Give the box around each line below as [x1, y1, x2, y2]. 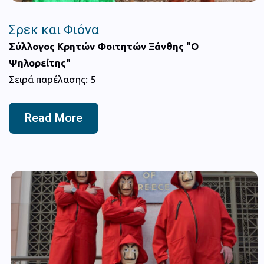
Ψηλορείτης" [9, 57, 71, 68]
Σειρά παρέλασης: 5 [9, 73, 96, 85]
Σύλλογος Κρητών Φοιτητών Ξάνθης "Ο [9, 40, 199, 52]
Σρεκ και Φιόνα [9, 22, 99, 37]
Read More [25, 110, 82, 125]
